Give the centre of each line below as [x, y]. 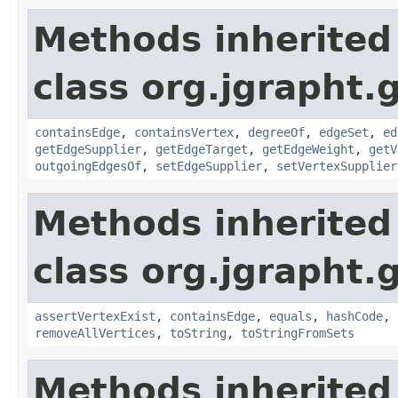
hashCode [354, 316]
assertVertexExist [95, 316]
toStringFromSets [298, 333]
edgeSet [344, 132]
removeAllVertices [95, 333]
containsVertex [184, 132]
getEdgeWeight [308, 149]
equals [291, 316]
